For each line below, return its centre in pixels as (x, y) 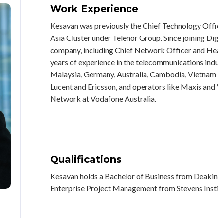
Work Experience (97, 9)
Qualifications (86, 159)
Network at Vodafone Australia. (103, 99)
